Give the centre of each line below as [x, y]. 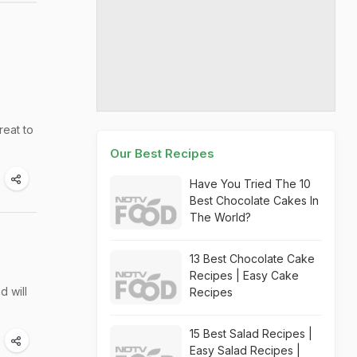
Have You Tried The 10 [250, 184]
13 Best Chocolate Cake [252, 259]
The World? [220, 217]
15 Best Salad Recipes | [251, 333]
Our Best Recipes [162, 153]
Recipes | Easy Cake [244, 275]
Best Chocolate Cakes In [254, 200]
